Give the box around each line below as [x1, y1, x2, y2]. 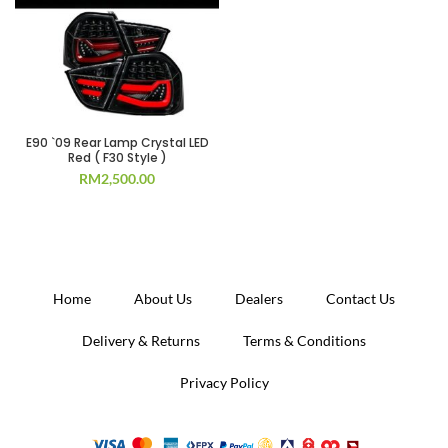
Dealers [235, 290, 283, 307]
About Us [134, 290, 192, 307]
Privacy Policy [179, 374, 269, 391]
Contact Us [326, 290, 395, 307]
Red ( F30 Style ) [67, 149, 167, 166]
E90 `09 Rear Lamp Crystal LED [25, 134, 209, 151]
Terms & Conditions [243, 332, 366, 349]
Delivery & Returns [82, 332, 200, 349]
